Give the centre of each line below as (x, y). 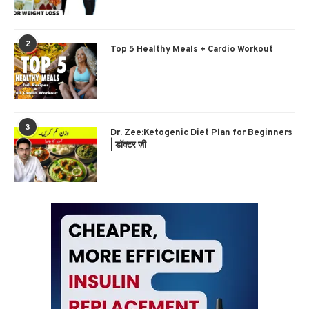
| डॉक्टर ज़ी (128, 146)
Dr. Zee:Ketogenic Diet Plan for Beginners (201, 133)
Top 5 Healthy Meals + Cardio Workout (192, 50)
